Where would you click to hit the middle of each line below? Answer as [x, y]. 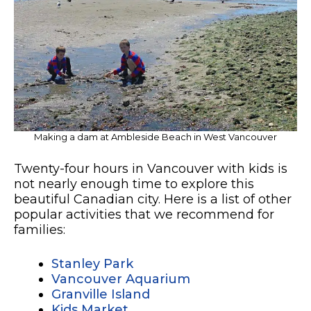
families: [40, 229]
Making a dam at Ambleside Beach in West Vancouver [155, 136]
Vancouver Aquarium [121, 279]
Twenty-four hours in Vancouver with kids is [151, 168]
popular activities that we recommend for [144, 214]
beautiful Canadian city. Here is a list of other [153, 199]
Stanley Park [92, 263]
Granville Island [101, 294]
